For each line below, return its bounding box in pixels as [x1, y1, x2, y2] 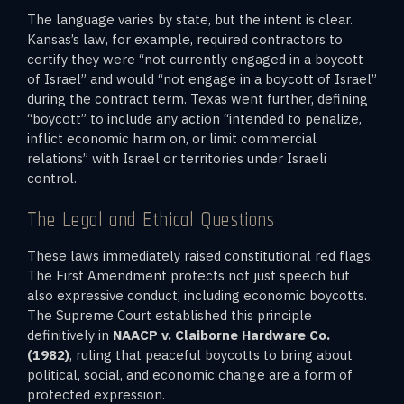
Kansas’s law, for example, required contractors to [27, 30, 343, 48]
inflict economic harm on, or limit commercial [27, 129, 317, 147]
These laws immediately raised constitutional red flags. [27, 246, 373, 264]
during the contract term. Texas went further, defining [27, 89, 368, 107]
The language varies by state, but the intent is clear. [27, 10, 353, 28]
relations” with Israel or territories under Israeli [27, 149, 326, 167]
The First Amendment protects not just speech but [27, 266, 350, 284]
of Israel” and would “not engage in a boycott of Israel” [27, 69, 377, 87]
